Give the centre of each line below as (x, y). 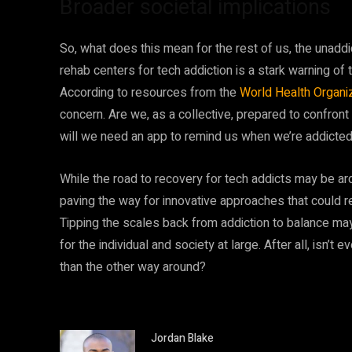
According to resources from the (150, 93)
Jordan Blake (182, 338)
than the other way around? (133, 267)
